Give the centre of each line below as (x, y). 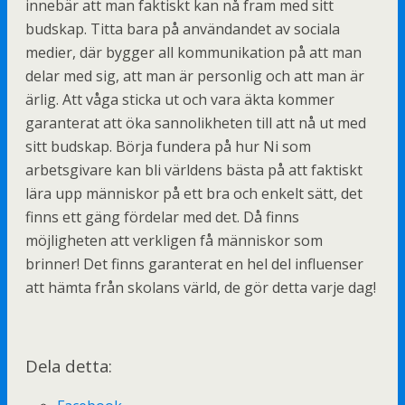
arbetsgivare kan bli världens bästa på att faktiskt (194, 170)
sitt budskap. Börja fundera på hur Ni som (168, 146)
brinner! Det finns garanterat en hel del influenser (194, 264)
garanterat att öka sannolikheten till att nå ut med (196, 123)
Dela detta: (69, 365)
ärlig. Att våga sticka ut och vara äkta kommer (180, 99)
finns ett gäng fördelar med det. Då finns (162, 217)
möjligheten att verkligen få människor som (174, 240)
